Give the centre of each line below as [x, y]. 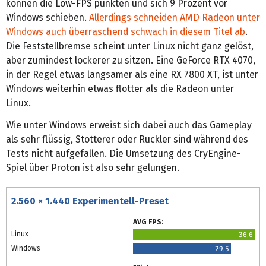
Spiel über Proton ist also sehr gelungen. [93, 167]
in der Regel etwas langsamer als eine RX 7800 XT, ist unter [132, 74]
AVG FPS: [148, 222]
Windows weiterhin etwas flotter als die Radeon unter [120, 88]
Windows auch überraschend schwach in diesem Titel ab [126, 31]
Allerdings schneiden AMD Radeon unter [175, 17]
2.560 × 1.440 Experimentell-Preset [90, 201]
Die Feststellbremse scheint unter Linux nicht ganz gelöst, [130, 46]
